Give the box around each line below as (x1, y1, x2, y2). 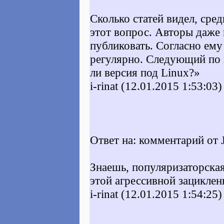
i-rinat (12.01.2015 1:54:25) (90, 187, 222, 200)
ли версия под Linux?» (90, 66, 200, 79)
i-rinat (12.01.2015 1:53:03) (90, 79, 222, 92)
